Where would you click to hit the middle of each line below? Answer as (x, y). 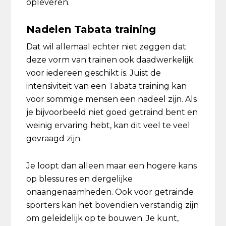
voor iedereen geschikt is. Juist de (94, 73)
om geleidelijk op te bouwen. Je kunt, (103, 218)
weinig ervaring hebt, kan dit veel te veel (108, 125)
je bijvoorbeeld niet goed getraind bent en (112, 112)
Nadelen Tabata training (91, 29)
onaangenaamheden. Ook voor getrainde (110, 192)
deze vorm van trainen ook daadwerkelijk (110, 60)
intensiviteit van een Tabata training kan (107, 86)
